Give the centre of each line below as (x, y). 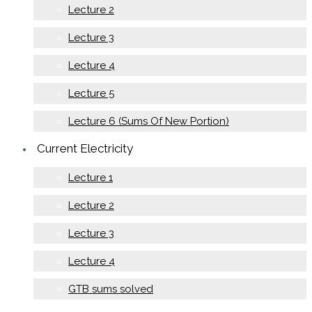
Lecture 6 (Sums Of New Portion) (149, 121)
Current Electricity (85, 148)
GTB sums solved (111, 289)
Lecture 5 (91, 93)
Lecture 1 (91, 177)
